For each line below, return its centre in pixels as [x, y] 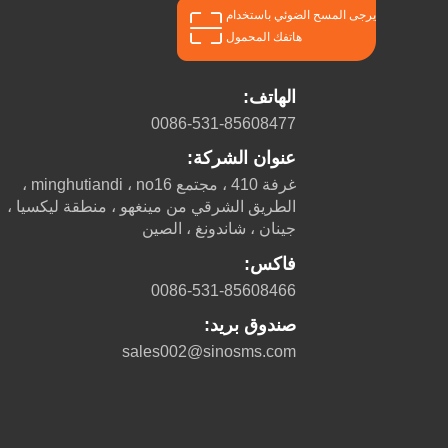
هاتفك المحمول [264, 37]
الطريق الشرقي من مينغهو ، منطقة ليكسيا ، [151, 207]
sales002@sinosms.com [209, 351]
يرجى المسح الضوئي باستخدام [301, 15]
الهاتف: [269, 97]
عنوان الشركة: [241, 158]
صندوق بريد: [250, 324]
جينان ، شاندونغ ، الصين [219, 229]
